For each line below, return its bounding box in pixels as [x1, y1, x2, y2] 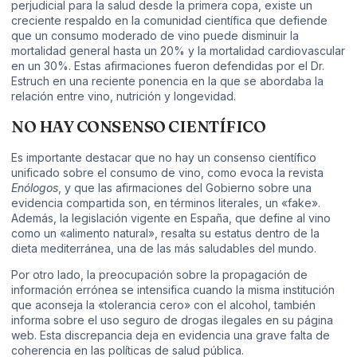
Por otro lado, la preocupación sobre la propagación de [11, 268, 308, 282]
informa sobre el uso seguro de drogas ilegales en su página [11, 313, 333, 328]
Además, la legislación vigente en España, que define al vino [11, 210, 331, 225]
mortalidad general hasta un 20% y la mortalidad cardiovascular [11, 43, 345, 57]
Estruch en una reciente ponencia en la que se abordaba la [11, 73, 324, 88]
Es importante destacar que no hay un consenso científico [11, 150, 316, 164]
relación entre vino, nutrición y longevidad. [11, 88, 236, 103]
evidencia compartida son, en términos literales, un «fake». [11, 195, 320, 210]
